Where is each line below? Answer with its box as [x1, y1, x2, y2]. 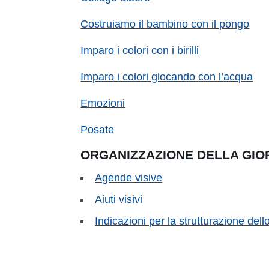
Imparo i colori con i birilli [80, 44, 199, 56]
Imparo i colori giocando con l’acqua [80, 70, 253, 83]
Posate [80, 123, 115, 136]
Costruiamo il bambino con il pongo [80, 17, 250, 30]
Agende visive [95, 171, 163, 184]
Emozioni [80, 97, 125, 109]
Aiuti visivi [95, 193, 143, 205]
